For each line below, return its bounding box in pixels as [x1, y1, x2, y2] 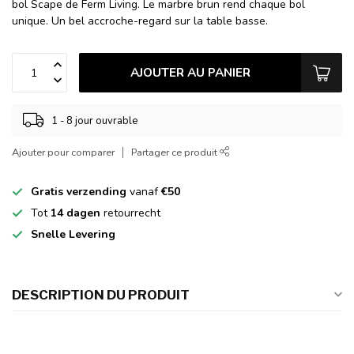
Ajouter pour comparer [12, 145, 115, 160]
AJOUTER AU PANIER [130, 64, 250, 81]
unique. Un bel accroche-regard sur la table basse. [12, 13, 268, 29]
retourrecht [100, 205, 160, 221]
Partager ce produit [131, 145, 220, 160]
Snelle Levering [31, 227, 115, 243]
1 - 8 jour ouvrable [51, 113, 137, 128]
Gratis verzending [31, 184, 126, 200]
